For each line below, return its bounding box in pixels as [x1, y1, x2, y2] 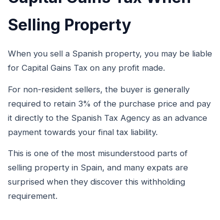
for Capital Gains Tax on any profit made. [8, 63, 165, 73]
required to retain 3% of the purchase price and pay [8, 98, 211, 109]
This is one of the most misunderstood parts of [8, 148, 188, 159]
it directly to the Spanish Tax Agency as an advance [8, 112, 207, 123]
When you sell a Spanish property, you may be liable [8, 49, 212, 59]
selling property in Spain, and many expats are [8, 163, 188, 173]
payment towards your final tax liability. [8, 127, 158, 137]
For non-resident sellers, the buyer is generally [8, 84, 190, 94]
